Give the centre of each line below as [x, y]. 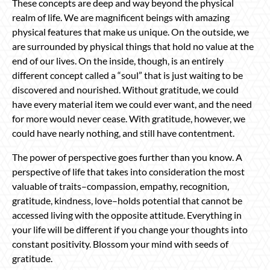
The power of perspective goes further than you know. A [127, 157]
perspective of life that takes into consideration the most [128, 171]
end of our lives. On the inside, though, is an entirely [118, 60]
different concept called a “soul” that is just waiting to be [127, 75]
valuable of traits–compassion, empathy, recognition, [121, 186]
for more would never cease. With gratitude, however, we [129, 118]
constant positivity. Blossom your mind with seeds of [120, 243]
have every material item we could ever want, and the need [132, 104]
